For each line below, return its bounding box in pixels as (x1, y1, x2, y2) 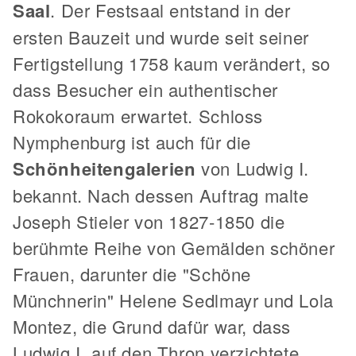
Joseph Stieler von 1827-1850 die (13, 208, 285, 234)
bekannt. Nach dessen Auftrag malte (13, 182, 309, 207)
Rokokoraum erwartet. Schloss (13, 103, 263, 128)
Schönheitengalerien (13, 155, 196, 181)
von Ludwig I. (195, 155, 309, 180)
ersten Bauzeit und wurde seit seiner (13, 24, 309, 49)
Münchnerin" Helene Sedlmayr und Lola (13, 287, 334, 312)
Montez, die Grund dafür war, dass (13, 313, 291, 339)
